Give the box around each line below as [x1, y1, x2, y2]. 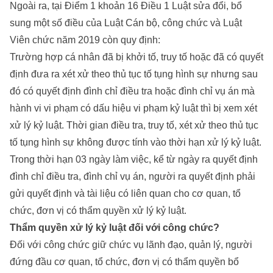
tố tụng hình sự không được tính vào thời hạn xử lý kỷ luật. [10, 137, 261, 148]
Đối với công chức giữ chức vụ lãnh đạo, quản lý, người [10, 239, 252, 250]
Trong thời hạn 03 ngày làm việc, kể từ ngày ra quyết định [10, 154, 258, 165]
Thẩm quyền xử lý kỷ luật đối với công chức [10, 222, 213, 233]
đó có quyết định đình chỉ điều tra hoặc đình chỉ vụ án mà [10, 86, 255, 97]
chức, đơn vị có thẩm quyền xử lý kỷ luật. [10, 205, 186, 216]
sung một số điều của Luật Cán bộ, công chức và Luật [10, 18, 242, 29]
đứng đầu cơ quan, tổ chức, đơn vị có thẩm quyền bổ [10, 257, 239, 268]
